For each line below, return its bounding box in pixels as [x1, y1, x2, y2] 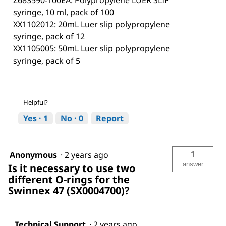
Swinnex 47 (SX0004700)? [8, 184, 130, 198]
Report [96, 112, 124, 124]
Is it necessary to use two [8, 161, 136, 176]
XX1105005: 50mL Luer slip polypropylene [13, 43, 170, 54]
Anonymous [10, 149, 57, 161]
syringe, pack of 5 [13, 55, 80, 67]
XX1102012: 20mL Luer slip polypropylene [13, 19, 170, 30]
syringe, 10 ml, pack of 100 [13, 7, 114, 18]
